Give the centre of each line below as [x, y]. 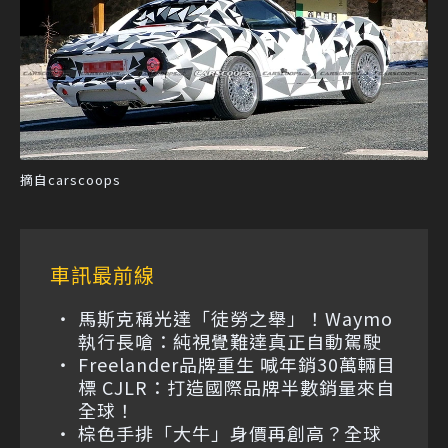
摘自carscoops [70, 179]
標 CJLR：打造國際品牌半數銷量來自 [236, 386]
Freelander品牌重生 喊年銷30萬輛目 [237, 363]
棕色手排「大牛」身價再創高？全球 [230, 432]
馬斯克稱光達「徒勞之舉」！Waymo [235, 317]
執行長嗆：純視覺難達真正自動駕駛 [230, 340]
